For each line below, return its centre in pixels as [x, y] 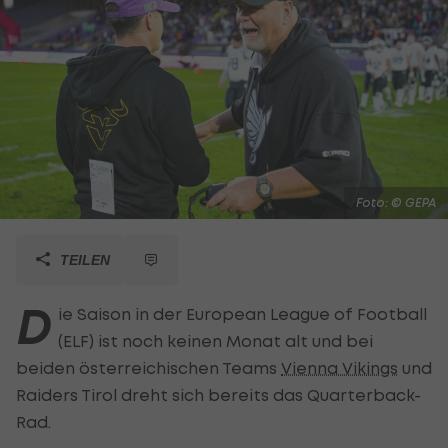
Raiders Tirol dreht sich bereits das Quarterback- [218, 394]
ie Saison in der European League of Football [242, 313]
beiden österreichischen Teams [148, 367]
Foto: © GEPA [396, 202]
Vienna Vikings [339, 367]
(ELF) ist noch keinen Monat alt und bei [215, 340]
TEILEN [83, 259]
